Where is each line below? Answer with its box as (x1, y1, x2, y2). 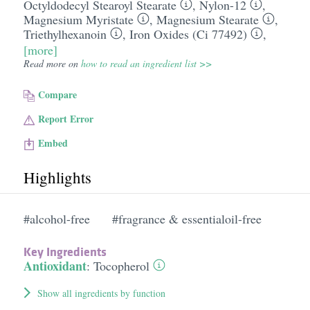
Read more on (23, 57, 81, 70)
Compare (38, 87, 77, 102)
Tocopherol (93, 257, 149, 274)
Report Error (38, 111, 94, 126)
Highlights (23, 167, 91, 188)
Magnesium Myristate (23, 11, 134, 28)
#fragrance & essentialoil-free (111, 210, 262, 227)
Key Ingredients (23, 243, 107, 260)
